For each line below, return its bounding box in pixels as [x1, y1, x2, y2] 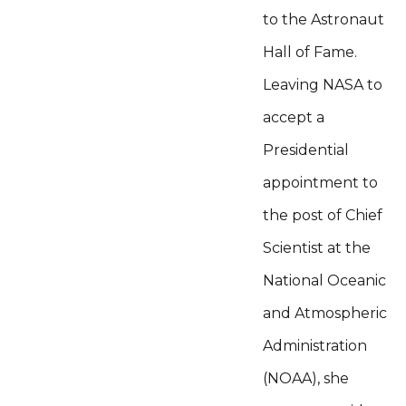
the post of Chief [263, 207, 382, 224]
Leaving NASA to [263, 76, 382, 93]
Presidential [263, 141, 349, 159]
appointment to [263, 174, 378, 191]
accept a [263, 109, 324, 126]
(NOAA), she [263, 370, 349, 387]
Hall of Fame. [263, 43, 357, 61]
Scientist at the [263, 239, 371, 256]
